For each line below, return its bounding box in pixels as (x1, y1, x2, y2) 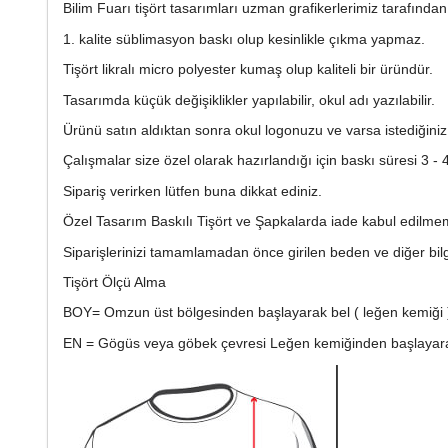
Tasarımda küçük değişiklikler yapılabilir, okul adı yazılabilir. (63, 91, 435, 108)
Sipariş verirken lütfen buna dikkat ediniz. (63, 182, 322, 199)
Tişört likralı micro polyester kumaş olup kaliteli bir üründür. (63, 61, 433, 78)
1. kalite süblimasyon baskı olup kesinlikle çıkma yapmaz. (63, 30, 425, 47)
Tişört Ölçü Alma (63, 273, 166, 290)
